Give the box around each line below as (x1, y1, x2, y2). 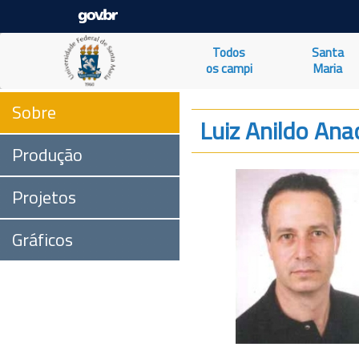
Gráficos (12, 226, 73, 253)
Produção (12, 141, 83, 168)
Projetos (12, 184, 76, 211)
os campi (205, 59, 252, 78)
